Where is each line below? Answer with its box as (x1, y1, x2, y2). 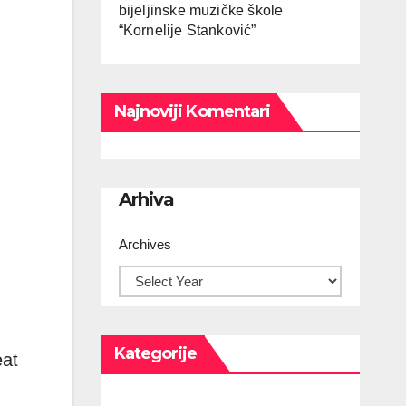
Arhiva (118, 188, 174, 210)
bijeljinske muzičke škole (118, 3, 284, 18)
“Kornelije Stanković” (118, 23, 256, 38)
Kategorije (113, 343, 198, 364)
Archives (118, 237, 171, 253)
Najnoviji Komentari (113, 101, 271, 121)
